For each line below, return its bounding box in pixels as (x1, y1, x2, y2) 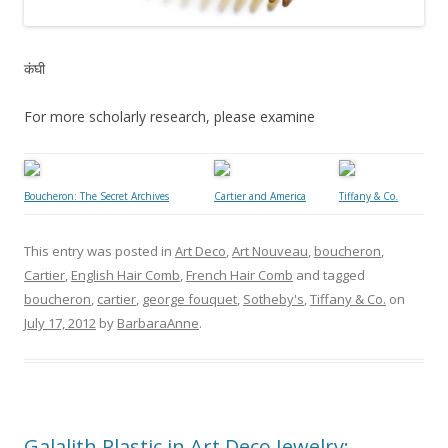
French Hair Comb (186, 266, 293, 285)
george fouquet (142, 290, 237, 309)
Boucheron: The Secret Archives (24, 189, 169, 204)
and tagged (293, 266, 365, 285)
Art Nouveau (232, 242, 308, 261)
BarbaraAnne (117, 314, 199, 333)
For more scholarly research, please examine (24, 107, 315, 127)
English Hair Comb (71, 266, 180, 285)
